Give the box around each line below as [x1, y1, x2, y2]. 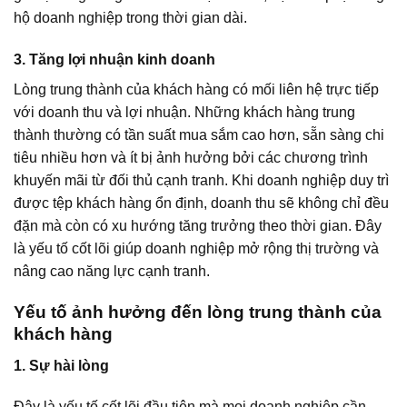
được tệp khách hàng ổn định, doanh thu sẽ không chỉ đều [14, 195, 389, 212]
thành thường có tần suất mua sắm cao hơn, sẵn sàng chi [14, 127, 384, 144]
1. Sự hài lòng [14, 357, 109, 373]
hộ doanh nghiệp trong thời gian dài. [14, 10, 247, 26]
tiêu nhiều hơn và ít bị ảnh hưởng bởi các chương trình [14, 150, 368, 166]
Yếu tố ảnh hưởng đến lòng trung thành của [14, 303, 382, 322]
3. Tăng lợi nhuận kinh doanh [14, 52, 215, 68]
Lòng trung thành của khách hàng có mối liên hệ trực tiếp [14, 82, 379, 98]
